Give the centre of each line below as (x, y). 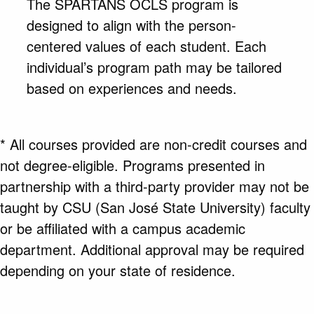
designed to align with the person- (131, 25)
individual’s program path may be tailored (154, 67)
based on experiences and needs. (131, 88)
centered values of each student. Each (146, 46)
